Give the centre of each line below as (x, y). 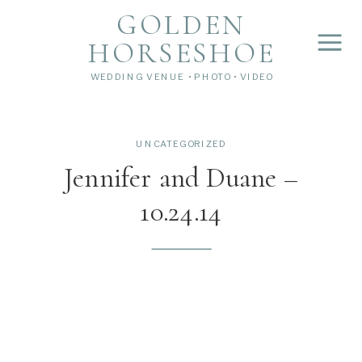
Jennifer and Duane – (181, 177)
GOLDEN (182, 25)
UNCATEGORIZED (181, 143)
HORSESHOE (181, 53)
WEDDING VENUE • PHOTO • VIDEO (181, 77)
